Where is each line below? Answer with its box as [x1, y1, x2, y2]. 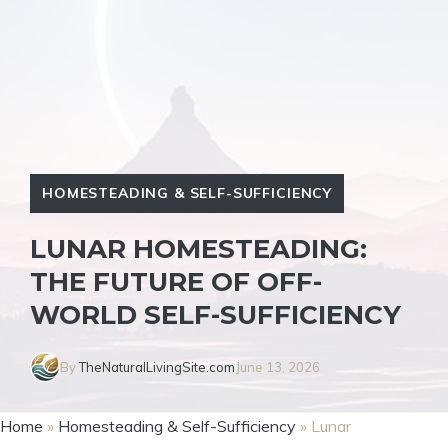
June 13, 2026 [236, 358, 320, 375]
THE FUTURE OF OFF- [30, 266, 322, 298]
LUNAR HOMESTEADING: [30, 233, 367, 265]
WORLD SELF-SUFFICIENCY [30, 299, 401, 331]
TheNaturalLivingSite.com [79, 358, 235, 375]
